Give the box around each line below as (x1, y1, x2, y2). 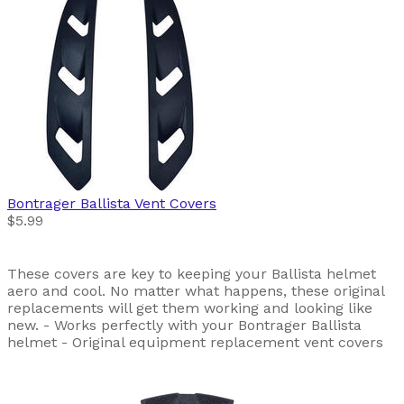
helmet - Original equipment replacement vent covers (7, 334, 383, 352)
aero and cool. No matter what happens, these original (7, 282, 384, 300)
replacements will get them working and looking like (7, 299, 372, 317)
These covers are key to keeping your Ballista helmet (7, 265, 376, 283)
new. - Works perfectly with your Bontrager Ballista (7, 317, 362, 335)
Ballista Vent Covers (80, 195, 216, 213)
